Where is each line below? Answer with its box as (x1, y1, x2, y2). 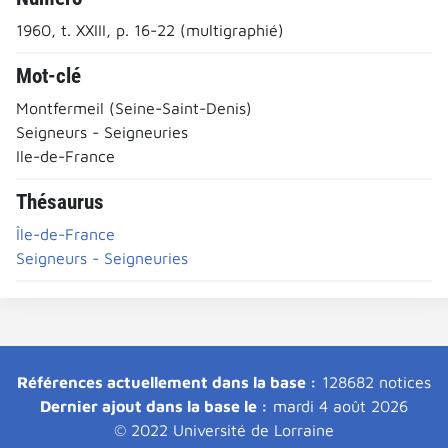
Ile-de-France (16, 146, 115, 165)
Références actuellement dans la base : (17, 372, 317, 391)
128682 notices (317, 372, 431, 391)
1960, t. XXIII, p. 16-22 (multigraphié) (16, 20, 284, 39)
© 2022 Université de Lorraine (114, 420, 334, 439)
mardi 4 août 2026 (268, 396, 408, 415)
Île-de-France (16, 224, 115, 243)
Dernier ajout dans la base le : (40, 396, 268, 415)
